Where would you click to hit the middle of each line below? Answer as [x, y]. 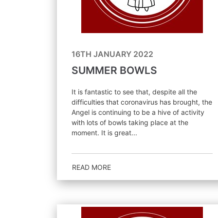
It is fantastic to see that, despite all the [134, 91]
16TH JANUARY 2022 [112, 54]
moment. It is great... [104, 132]
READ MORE [91, 167]
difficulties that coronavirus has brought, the [142, 102]
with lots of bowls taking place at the [130, 122]
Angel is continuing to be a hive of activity [138, 112]
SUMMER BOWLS [114, 70]
